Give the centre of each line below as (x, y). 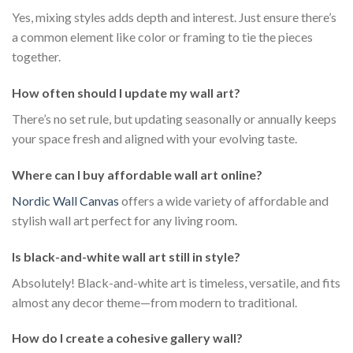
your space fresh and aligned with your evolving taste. (154, 139)
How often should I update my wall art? (126, 93)
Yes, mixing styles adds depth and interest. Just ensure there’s (174, 17)
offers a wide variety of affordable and (224, 200)
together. (36, 57)
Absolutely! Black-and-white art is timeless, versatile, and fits (176, 282)
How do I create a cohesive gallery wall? (127, 338)
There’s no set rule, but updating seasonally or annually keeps (174, 119)
